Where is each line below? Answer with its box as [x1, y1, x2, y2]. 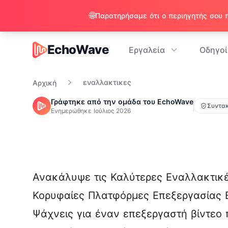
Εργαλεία [129, 45, 165, 55]
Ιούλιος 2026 [94, 107, 131, 115]
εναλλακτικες [83, 78, 131, 87]
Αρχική [33, 78, 56, 87]
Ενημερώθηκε [51, 107, 94, 115]
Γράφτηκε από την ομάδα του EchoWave [51, 97, 193, 106]
